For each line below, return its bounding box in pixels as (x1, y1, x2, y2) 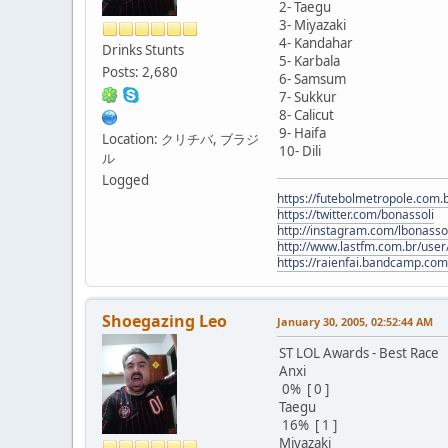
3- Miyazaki (279, 15, 346, 34)
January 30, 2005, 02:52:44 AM (277, 313, 433, 329)
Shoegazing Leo (102, 309, 227, 332)
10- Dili (279, 141, 321, 160)
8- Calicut (279, 105, 334, 124)
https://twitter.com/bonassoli (277, 205, 434, 223)
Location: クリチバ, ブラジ (102, 129, 259, 148)
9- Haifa (279, 123, 326, 142)
